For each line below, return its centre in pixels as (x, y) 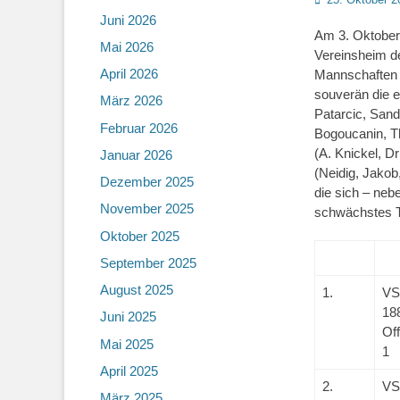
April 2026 (129, 74)
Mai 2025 (127, 344)
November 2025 (147, 209)
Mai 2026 (127, 46)
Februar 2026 (139, 128)
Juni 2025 (128, 317)
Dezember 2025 (147, 182)
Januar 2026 (136, 154)
